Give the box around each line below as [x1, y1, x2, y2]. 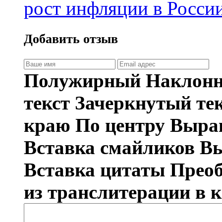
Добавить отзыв [24, 31, 118, 46]
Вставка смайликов [24, 136, 195, 158]
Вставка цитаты [24, 159, 165, 180]
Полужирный [24, 69, 141, 91]
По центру [75, 114, 165, 136]
